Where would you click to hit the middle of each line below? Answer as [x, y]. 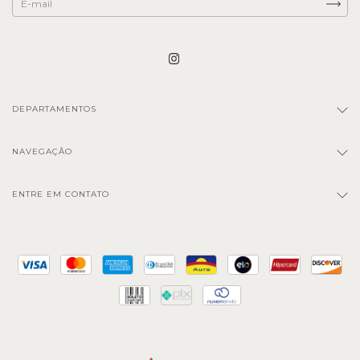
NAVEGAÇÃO [42, 152]
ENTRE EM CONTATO [61, 194]
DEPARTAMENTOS [54, 109]
